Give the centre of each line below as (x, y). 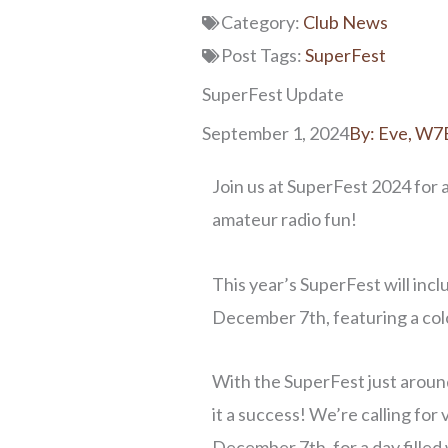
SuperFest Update (273, 94)
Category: (261, 22)
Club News (346, 22)
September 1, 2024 (276, 133)
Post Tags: (262, 55)
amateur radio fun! (285, 219)
